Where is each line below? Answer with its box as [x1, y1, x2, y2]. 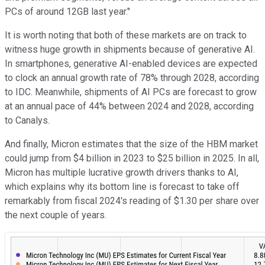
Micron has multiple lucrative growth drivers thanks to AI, [5, 166, 238, 178]
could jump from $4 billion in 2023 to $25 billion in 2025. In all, [5, 152, 259, 164]
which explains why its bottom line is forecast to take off [5, 180, 240, 192]
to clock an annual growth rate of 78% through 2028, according [5, 72, 259, 83]
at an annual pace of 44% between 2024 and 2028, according [5, 100, 254, 112]
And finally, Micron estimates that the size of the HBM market [5, 138, 258, 150]
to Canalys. [5, 114, 50, 126]
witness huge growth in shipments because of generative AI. [5, 43, 255, 55]
